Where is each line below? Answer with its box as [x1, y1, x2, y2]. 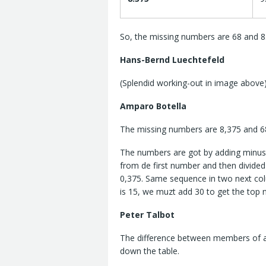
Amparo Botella [120, 100, 186, 112]
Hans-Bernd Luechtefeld [120, 54, 224, 66]
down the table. [120, 245, 179, 257]
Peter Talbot [120, 209, 175, 221]
